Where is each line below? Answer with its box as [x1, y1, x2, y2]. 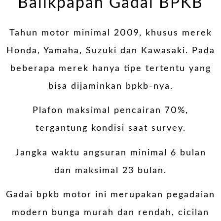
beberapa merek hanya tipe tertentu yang [10, 64, 211, 73]
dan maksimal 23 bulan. [54, 166, 167, 175]
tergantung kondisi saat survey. [35, 124, 186, 133]
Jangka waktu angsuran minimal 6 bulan [15, 148, 206, 157]
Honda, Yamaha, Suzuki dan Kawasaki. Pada [6, 46, 215, 55]
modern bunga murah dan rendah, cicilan [12, 208, 209, 218]
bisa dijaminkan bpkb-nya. [48, 81, 173, 91]
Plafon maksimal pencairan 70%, [33, 106, 188, 115]
